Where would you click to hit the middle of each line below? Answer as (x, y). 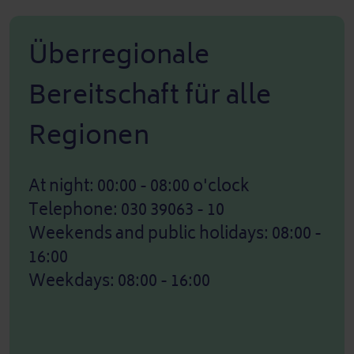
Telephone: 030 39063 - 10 (126, 209)
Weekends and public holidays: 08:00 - (175, 233)
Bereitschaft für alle (150, 95)
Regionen (89, 135)
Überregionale (119, 55)
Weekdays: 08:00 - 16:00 (119, 281)
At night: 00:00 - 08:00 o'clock (139, 186)
